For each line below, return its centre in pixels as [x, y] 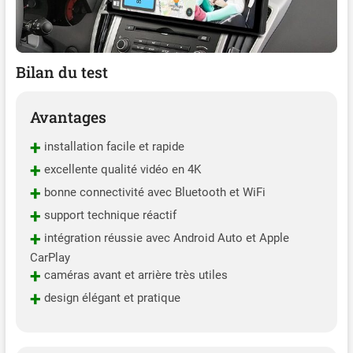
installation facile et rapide [112, 147]
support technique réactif [108, 216]
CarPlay [50, 257]
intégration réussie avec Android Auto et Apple [165, 238]
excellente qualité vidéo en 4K [121, 170]
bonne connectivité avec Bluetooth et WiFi [153, 193]
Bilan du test [61, 72]
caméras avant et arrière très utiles [134, 275]
